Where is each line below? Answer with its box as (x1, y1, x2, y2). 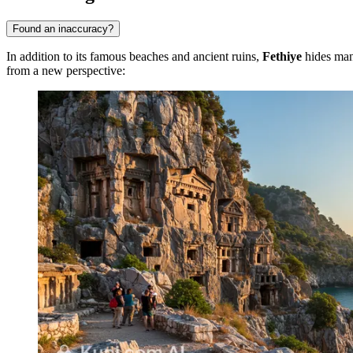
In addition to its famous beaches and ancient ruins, (6, 49, 262, 63)
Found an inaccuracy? (13, 22, 113, 35)
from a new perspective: (6, 63, 125, 77)
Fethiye (262, 49, 302, 63)
